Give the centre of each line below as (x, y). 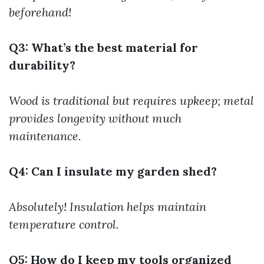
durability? (42, 65)
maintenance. (45, 136)
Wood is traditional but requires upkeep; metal (131, 100)
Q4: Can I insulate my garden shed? (113, 171)
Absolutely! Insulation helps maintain (108, 206)
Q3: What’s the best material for (103, 47)
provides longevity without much (95, 118)
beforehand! (40, 12)
